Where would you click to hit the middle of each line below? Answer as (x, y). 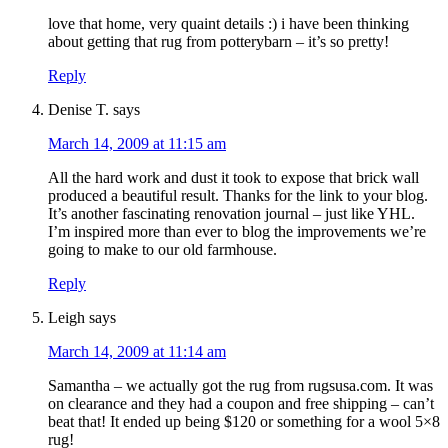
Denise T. (78, 110)
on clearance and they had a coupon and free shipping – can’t (241, 404)
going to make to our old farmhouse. (162, 250)
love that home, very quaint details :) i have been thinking (228, 24)
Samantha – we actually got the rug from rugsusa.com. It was (240, 386)
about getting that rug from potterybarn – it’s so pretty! (218, 42)
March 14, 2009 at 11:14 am (137, 352)
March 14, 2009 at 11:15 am (137, 144)
